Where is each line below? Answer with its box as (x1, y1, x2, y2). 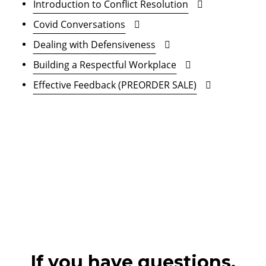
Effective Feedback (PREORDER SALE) (33, 78, 197, 91)
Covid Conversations (33, 17, 125, 31)
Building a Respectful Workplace (33, 58, 176, 71)
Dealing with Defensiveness (33, 37, 156, 51)
